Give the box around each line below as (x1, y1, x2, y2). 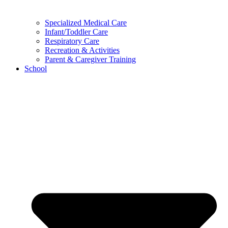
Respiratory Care (45, 37, 99, 46)
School (24, 64, 47, 73)
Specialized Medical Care (45, 18, 127, 27)
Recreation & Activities (45, 46, 120, 55)
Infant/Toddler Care (45, 27, 108, 37)
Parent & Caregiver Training (45, 55, 136, 64)
